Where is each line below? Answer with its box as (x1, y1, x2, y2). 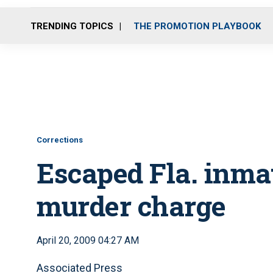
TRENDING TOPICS (30, 20, 113, 32)
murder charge (37, 188, 226, 224)
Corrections (37, 135, 83, 144)
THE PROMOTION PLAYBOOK (133, 20, 261, 32)
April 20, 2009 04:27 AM (37, 235, 139, 246)
